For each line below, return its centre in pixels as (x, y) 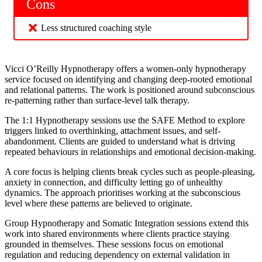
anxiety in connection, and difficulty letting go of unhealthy (114, 182)
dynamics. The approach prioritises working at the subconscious (123, 193)
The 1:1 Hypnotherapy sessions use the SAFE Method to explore (125, 120)
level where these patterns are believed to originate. (99, 204)
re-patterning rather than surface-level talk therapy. (97, 101)
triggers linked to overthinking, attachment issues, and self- (113, 131)
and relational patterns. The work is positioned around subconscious (130, 90)
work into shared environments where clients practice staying (117, 234)
